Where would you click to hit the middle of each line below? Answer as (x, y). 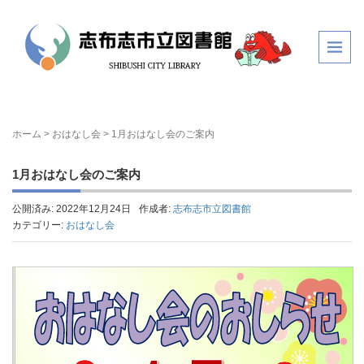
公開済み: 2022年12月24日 (71, 208)
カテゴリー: (39, 225)
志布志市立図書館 (212, 208)
